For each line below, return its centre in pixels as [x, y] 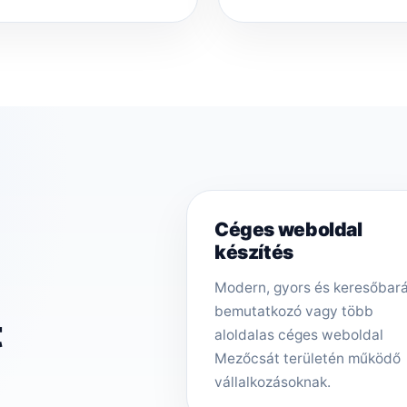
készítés [253, 252]
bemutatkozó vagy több [293, 311]
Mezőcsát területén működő [307, 358]
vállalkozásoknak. [272, 382]
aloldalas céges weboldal [298, 334]
